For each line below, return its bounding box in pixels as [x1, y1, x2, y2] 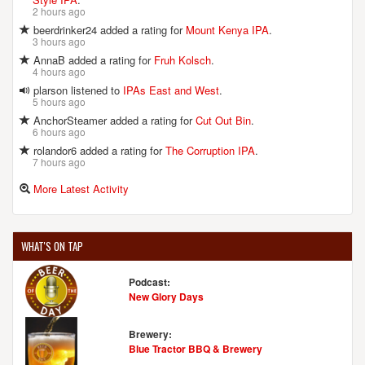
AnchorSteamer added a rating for [30, 112, 196, 128]
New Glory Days [128, 288, 204, 304]
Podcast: [128, 274, 170, 289]
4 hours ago [33, 64, 86, 78]
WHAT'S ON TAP [21, 237, 83, 254]
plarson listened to [30, 81, 123, 98]
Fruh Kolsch [154, 51, 211, 68]
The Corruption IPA [165, 142, 255, 158]
